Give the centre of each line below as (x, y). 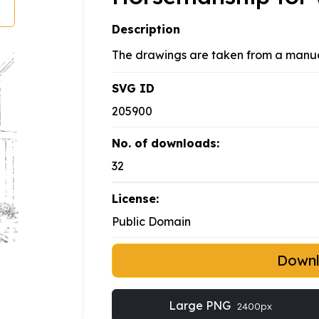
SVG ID (133, 89)
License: (135, 199)
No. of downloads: (166, 143)
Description (146, 30)
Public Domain (151, 222)
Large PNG (201, 306)
